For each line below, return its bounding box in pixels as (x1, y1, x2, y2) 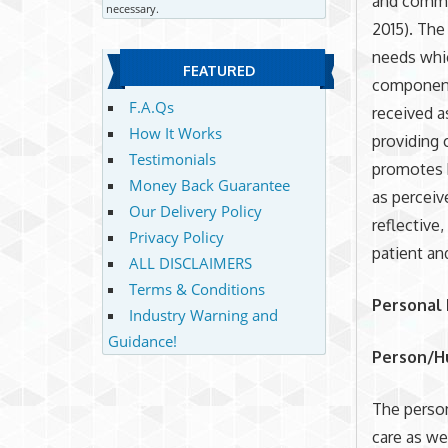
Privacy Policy (128, 226, 224, 247)
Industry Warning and (128, 304, 278, 325)
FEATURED (182, 62, 255, 80)
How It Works (128, 122, 222, 143)
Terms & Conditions (128, 278, 265, 299)
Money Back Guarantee (128, 174, 290, 195)
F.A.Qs (128, 96, 174, 117)
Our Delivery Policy (128, 200, 262, 221)
